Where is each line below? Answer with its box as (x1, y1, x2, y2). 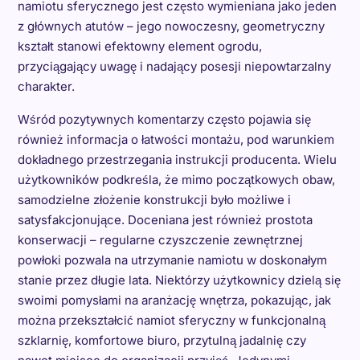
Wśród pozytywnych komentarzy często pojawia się (17, 111, 311, 127)
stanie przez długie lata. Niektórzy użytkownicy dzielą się (17, 272, 341, 288)
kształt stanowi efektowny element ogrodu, (17, 38, 262, 54)
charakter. (17, 78, 75, 94)
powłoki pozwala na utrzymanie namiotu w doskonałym (17, 252, 327, 268)
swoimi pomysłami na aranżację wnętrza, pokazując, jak (17, 292, 331, 308)
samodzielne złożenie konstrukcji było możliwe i (17, 191, 291, 207)
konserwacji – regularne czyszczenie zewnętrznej (17, 231, 303, 247)
